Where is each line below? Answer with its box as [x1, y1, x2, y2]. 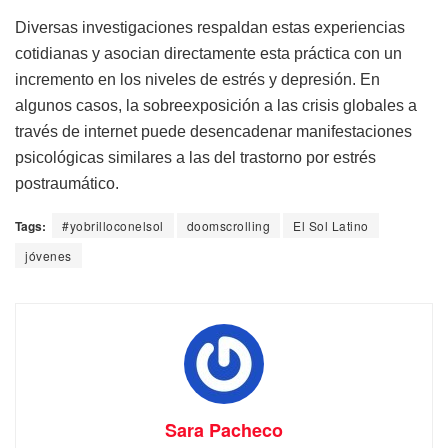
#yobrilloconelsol [62, 217, 164, 234]
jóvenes [25, 247, 72, 264]
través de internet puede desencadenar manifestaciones [15, 123, 412, 140]
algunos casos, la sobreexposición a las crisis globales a [15, 97, 417, 114]
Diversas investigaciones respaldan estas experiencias [15, 19, 405, 36]
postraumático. [15, 175, 119, 192]
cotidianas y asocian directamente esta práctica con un [15, 45, 402, 62]
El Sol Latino [293, 217, 369, 234]
